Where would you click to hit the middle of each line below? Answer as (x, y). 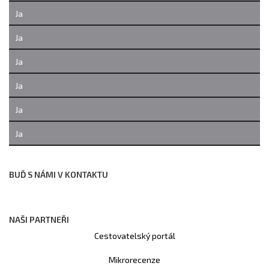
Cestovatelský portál (134, 235)
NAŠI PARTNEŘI (39, 219)
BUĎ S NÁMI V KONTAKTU (59, 174)
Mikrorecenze (134, 259)
